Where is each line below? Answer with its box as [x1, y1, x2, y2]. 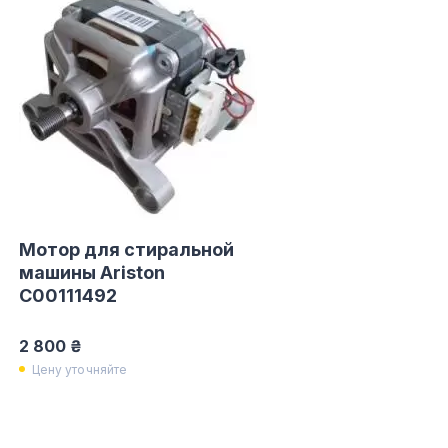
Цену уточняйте [31, 361, 128, 377]
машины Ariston [18, 262, 165, 283]
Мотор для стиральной [18, 239, 234, 260]
